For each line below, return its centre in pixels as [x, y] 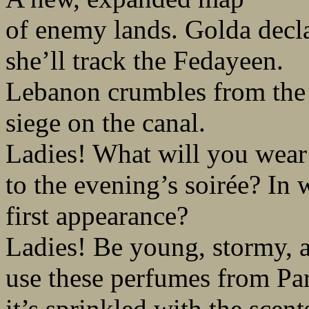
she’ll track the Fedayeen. [144, 61]
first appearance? [97, 216]
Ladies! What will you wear [156, 154]
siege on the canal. [106, 123]
